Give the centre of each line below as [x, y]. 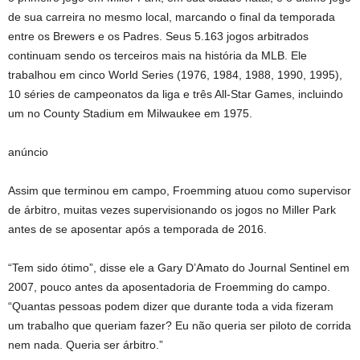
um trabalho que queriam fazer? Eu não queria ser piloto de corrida [180, 325]
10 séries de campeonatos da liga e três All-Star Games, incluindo [176, 94]
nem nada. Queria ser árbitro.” [86, 345]
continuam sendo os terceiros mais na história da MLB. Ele [157, 55]
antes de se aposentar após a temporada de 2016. [137, 229]
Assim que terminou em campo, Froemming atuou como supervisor [180, 190]
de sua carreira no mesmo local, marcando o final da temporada [172, 17]
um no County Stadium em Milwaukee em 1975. [130, 113]
